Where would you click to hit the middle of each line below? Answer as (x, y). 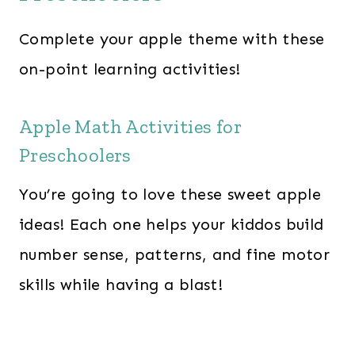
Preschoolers (75, 155)
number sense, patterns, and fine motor (175, 254)
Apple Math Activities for (130, 126)
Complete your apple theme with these (172, 39)
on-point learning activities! (130, 69)
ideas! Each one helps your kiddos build (172, 224)
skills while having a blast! (121, 284)
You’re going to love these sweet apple (170, 194)
